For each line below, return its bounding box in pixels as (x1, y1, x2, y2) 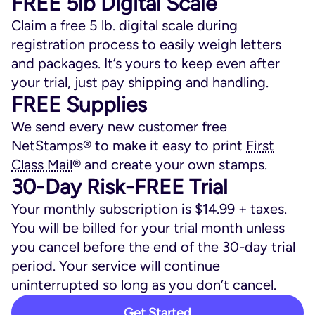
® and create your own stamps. (72, 156, 267, 173)
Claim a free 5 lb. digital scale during (11, 17, 238, 34)
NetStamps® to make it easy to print (11, 137, 246, 154)
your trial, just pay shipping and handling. (11, 74, 269, 91)
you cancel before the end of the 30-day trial (11, 238, 295, 255)
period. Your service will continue (11, 257, 220, 274)
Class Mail (11, 156, 72, 173)
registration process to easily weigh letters (11, 36, 281, 53)
